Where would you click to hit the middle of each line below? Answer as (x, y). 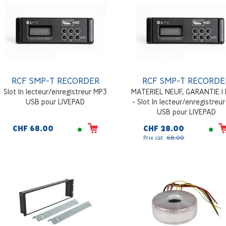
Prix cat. (155, 138)
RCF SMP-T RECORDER (55, 81)
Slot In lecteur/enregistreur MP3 (55, 92)
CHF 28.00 (164, 129)
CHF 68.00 (33, 129)
